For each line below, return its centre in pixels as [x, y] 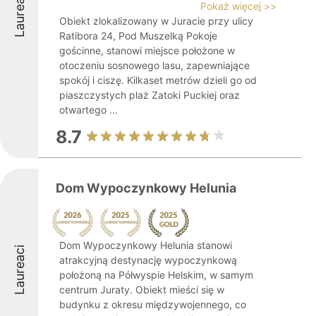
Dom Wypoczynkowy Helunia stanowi [146, 245]
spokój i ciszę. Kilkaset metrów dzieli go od [158, 80]
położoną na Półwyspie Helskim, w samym [156, 275]
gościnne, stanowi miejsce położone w [147, 50]
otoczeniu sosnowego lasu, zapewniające [154, 65]
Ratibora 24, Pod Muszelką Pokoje [138, 36]
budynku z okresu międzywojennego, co [153, 304]
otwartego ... [89, 110]
